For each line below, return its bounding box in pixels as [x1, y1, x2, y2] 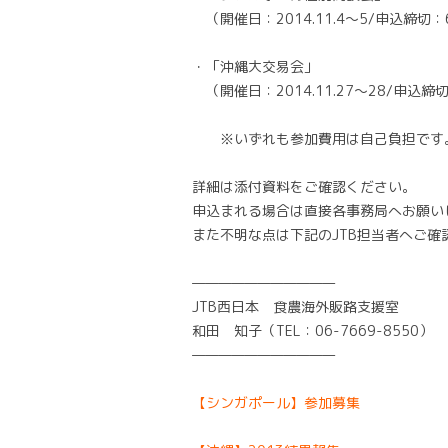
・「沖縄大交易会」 [192, 57, 318, 76]
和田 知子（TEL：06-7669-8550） [192, 321, 433, 340]
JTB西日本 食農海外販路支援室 [192, 297, 399, 316]
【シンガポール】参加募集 [192, 393, 360, 412]
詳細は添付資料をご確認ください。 [192, 177, 416, 196]
